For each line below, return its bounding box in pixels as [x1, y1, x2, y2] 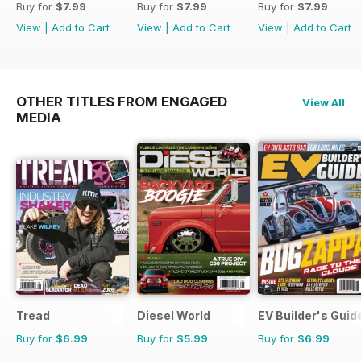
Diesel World [137, 309, 210, 323]
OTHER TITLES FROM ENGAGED [16, 93, 227, 110]
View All [302, 96, 345, 110]
